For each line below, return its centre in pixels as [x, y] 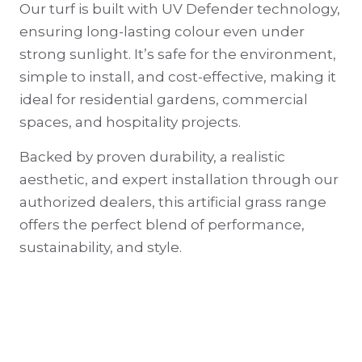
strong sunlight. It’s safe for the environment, [178, 54]
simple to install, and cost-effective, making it [178, 76]
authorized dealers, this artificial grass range [173, 202]
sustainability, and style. [101, 247]
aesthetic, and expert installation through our [179, 179]
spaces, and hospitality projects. [130, 122]
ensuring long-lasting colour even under [162, 31]
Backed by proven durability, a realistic [152, 156]
